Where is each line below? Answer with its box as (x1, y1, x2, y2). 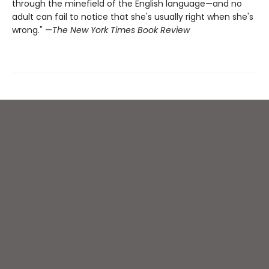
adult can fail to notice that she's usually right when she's (12, 11, 253, 23)
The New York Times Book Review (52, 24, 190, 36)
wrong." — (12, 24, 52, 36)
